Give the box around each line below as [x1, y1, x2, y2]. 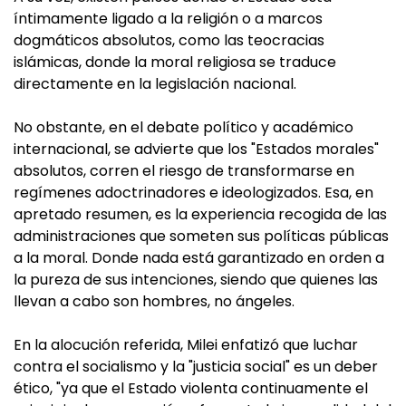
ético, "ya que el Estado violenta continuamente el [14, 378, 368, 399]
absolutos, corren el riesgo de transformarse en [14, 160, 354, 181]
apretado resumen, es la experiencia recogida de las [14, 204, 387, 225]
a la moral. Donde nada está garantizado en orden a [14, 247, 384, 268]
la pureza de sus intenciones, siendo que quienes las [14, 269, 378, 290]
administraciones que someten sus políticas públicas [14, 226, 389, 246]
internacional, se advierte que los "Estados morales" [14, 139, 379, 159]
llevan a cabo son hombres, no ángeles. [14, 291, 295, 312]
